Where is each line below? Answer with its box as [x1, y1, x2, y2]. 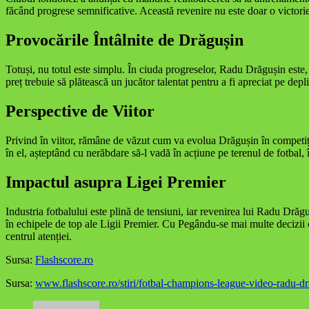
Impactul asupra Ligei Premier [6, 172, 226, 191]
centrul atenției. [6, 230, 72, 242]
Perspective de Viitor [6, 101, 154, 120]
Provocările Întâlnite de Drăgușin [6, 30, 243, 49]
